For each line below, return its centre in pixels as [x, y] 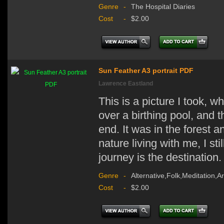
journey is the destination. [160, 157]
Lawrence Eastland [126, 83]
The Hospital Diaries [163, 6]
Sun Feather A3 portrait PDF [146, 70]
